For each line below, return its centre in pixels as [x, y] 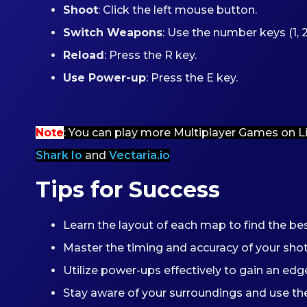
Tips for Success [128, 189]
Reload [84, 55]
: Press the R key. [150, 55]
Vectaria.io [139, 156]
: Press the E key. [192, 77]
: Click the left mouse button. [177, 10]
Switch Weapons [113, 32]
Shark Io [59, 156]
